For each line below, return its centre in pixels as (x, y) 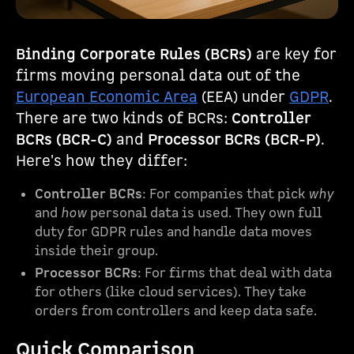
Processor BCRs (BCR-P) (234, 140)
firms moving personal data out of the (158, 76)
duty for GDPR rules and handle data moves (173, 232)
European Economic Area (107, 98)
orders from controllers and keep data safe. (176, 311)
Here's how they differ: (102, 162)
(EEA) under (243, 98)
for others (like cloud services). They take (171, 292)
